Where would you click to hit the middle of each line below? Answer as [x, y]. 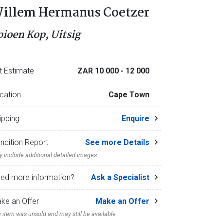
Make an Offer [122, 201]
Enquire [135, 118]
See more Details [117, 142]
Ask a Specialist [120, 177]
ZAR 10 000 [99, 71]
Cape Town [130, 95]
